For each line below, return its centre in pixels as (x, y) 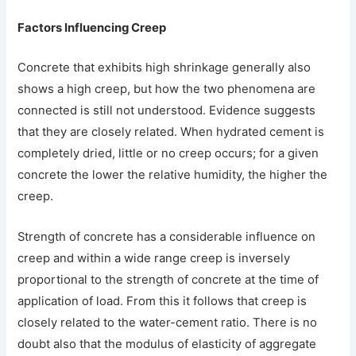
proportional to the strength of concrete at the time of (168, 280)
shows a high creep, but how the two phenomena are (167, 89)
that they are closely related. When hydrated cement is (171, 132)
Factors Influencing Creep (92, 27)
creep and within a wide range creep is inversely (154, 259)
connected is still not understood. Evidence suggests (167, 111)
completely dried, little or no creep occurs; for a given (168, 154)
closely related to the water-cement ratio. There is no (168, 323)
